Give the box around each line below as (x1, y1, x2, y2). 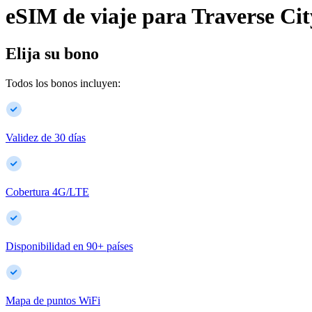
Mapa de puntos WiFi (6, 294, 100, 306)
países (107, 240, 133, 252)
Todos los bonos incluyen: (6, 77, 120, 89)
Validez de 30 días (6, 131, 86, 143)
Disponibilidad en (6, 240, 84, 252)
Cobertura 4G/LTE (6, 185, 89, 198)
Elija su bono (6, 44, 99, 63)
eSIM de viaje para (6, 3, 187, 29)
